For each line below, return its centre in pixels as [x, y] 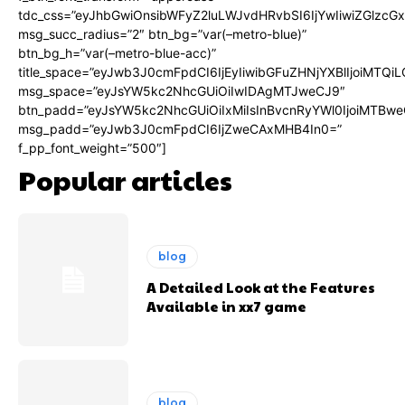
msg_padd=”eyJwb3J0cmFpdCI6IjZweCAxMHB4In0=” [180, 129]
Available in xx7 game [227, 306]
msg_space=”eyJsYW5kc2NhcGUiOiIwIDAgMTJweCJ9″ [182, 91]
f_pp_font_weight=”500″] [92, 148]
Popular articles [125, 180]
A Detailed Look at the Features [261, 287]
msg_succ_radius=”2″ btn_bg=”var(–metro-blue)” [162, 34]
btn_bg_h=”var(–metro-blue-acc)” [117, 53]
